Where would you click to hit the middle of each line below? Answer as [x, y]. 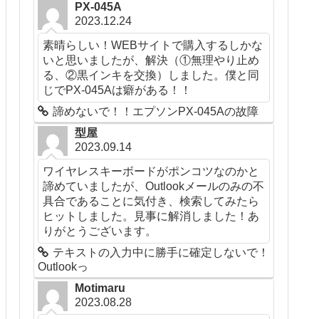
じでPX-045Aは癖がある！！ [117, 89]
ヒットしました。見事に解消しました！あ [151, 215]
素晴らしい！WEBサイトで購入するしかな [153, 45]
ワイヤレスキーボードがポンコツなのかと [151, 171]
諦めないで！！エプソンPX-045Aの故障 [156, 111]
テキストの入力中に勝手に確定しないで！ [161, 252]
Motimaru [100, 288]
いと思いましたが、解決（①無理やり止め [151, 59]
